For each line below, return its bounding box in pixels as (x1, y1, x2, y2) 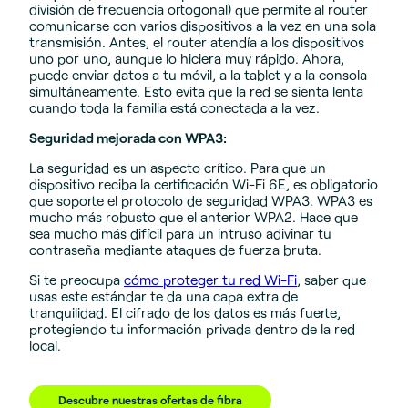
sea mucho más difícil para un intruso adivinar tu (29, 225, 331, 242)
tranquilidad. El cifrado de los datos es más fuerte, (29, 304, 341, 321)
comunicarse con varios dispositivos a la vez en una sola (29, 16, 376, 34)
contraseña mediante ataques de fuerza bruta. (29, 241, 321, 259)
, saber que (297, 271, 366, 289)
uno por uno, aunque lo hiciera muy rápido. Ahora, (29, 49, 344, 66)
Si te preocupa (29, 271, 124, 289)
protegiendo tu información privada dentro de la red (29, 321, 355, 338)
